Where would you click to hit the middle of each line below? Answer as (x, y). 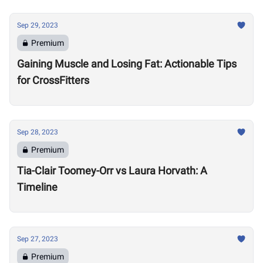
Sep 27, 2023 (38, 239)
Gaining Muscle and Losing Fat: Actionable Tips (127, 64)
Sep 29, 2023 (38, 25)
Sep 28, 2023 (38, 132)
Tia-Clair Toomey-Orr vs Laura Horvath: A (112, 171)
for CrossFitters (53, 80)
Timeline (37, 187)
